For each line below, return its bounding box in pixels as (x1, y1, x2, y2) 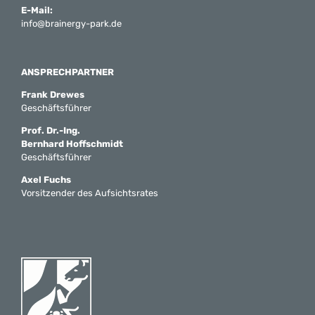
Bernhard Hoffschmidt (21, 139, 123, 150)
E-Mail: (21, 5, 53, 16)
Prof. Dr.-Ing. (21, 125, 80, 136)
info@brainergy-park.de (21, 18, 122, 30)
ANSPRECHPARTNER (21, 67, 114, 78)
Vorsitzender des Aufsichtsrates (21, 188, 158, 199)
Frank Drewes (21, 89, 84, 101)
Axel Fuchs (21, 174, 71, 186)
